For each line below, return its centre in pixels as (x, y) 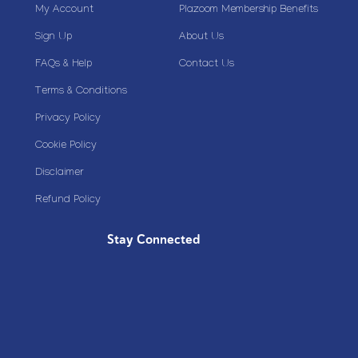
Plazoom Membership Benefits (249, 11)
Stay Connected (154, 240)
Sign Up (54, 38)
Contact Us (207, 65)
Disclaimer (60, 174)
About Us (201, 38)
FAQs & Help (64, 65)
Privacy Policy (68, 119)
